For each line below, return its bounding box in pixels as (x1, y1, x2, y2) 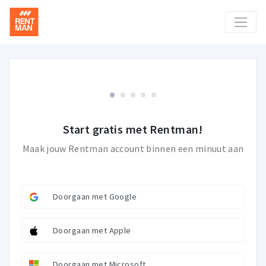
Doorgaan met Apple (53, 225, 131, 236)
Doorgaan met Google (53, 191, 137, 202)
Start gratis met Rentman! (63, 122, 203, 137)
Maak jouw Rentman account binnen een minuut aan (22, 142, 244, 155)
